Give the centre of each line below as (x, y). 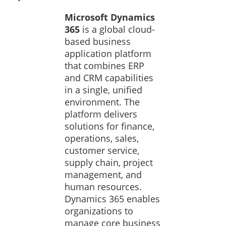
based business (98, 41)
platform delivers (101, 114)
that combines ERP (104, 66)
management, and (103, 175)
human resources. (103, 187)
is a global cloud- (117, 29)
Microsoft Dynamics (110, 17)
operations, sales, (102, 138)
